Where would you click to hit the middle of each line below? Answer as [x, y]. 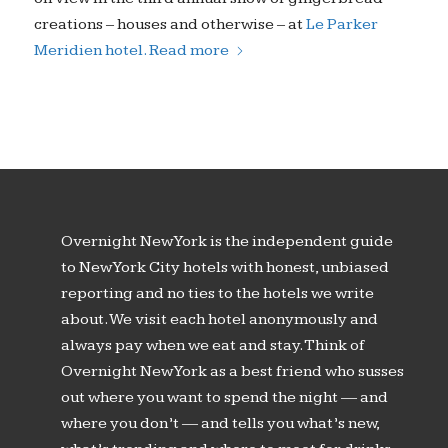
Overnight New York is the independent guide [226, 241]
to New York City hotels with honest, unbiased [224, 267]
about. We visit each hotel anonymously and [219, 319]
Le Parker [341, 24]
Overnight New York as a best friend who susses [232, 371]
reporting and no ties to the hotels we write [217, 293]
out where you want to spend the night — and [224, 397]
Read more [188, 50]
